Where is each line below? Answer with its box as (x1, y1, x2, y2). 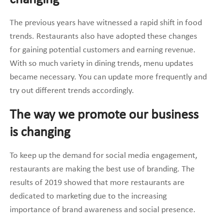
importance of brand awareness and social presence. (10, 205, 196, 215)
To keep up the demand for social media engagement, (10, 151, 197, 160)
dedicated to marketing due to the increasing (10, 191, 167, 201)
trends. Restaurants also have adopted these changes (10, 31, 197, 41)
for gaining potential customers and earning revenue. (10, 45, 196, 55)
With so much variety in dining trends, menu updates (10, 59, 193, 68)
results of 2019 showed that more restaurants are (10, 178, 185, 187)
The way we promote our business (10, 108, 199, 122)
